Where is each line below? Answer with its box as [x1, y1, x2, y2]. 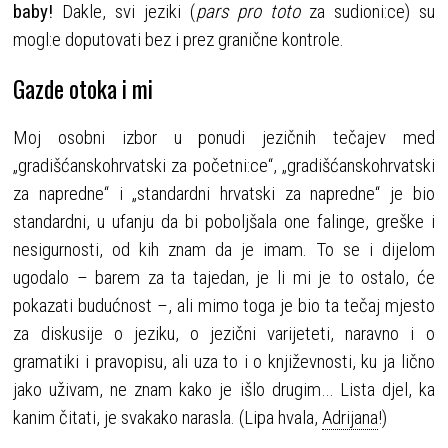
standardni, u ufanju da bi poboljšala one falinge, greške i [13, 210, 435, 234]
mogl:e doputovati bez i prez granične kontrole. [13, 28, 345, 52]
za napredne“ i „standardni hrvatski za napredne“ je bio [13, 182, 435, 206]
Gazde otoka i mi [13, 71, 154, 107]
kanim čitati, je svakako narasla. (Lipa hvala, [13, 406, 323, 430]
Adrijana [322, 406, 379, 430]
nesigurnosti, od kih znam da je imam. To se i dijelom [13, 238, 435, 262]
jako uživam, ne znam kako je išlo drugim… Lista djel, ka [13, 378, 435, 402]
